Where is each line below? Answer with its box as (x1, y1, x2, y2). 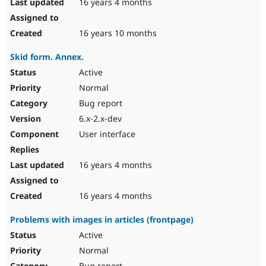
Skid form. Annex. (10, 51, 84, 63)
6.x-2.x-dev (77, 113, 122, 125)
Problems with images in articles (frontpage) (10, 214, 194, 226)
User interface (77, 128, 135, 140)
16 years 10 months (77, 27, 157, 39)
